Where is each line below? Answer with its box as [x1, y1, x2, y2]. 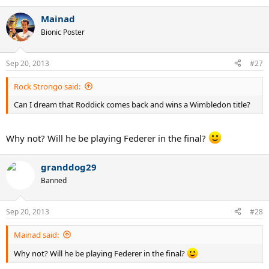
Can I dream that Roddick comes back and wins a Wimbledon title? [14, 98, 250, 110]
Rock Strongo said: [14, 80, 80, 92]
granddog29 [41, 161, 97, 173]
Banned [41, 175, 67, 186]
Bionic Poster [41, 27, 85, 37]
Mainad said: [14, 229, 59, 240]
